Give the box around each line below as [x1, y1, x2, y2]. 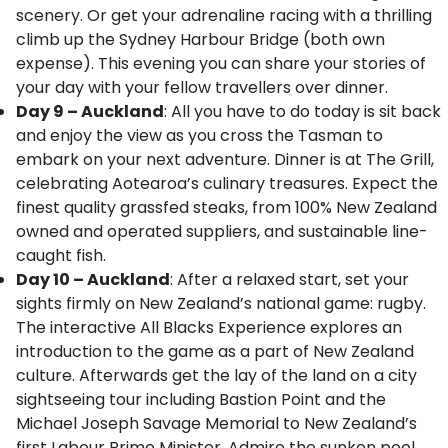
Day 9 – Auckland [16, 100, 164, 123]
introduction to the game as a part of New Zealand [16, 340, 414, 363]
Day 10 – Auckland [16, 268, 170, 291]
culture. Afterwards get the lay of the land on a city [16, 364, 417, 387]
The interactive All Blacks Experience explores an [16, 316, 402, 339]
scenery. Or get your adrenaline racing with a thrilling [16, 4, 432, 27]
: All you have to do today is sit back [164, 100, 441, 123]
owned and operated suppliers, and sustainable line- [16, 220, 428, 243]
